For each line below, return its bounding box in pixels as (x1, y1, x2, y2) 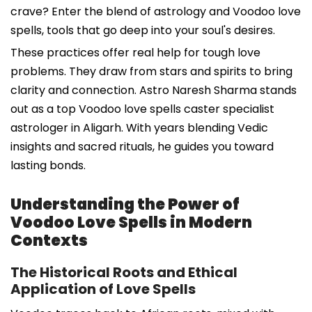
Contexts (10, 229, 88, 251)
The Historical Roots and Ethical (10, 262, 237, 282)
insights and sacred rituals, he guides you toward (10, 138, 274, 155)
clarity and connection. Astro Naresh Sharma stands (10, 81, 297, 98)
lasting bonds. (10, 157, 86, 173)
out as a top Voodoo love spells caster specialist (10, 100, 274, 117)
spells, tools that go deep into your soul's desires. (10, 22, 275, 38)
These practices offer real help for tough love (10, 44, 260, 61)
